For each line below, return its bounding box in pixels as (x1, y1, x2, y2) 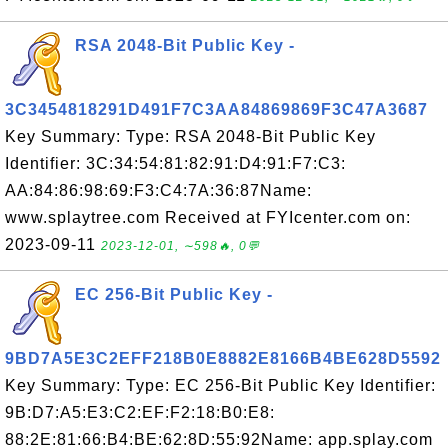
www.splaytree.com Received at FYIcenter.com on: (5, 209, 411, 226)
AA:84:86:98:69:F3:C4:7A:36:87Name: (5, 182, 312, 199)
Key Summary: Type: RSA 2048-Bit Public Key (5, 128, 376, 145)
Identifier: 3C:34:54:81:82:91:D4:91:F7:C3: (5, 155, 346, 172)
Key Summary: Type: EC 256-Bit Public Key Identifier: (5, 377, 436, 394)
